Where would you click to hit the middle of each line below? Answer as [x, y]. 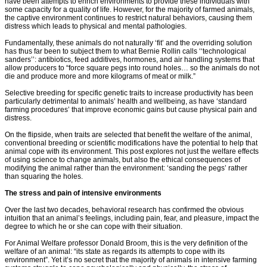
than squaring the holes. [44, 177]
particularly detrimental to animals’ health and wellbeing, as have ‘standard [126, 102]
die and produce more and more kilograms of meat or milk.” [100, 77]
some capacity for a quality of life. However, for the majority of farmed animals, [130, 10]
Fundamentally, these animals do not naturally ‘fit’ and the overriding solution [128, 43]
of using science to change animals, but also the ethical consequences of [122, 160]
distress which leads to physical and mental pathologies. [96, 27]
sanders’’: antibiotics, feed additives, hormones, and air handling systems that [130, 60]
